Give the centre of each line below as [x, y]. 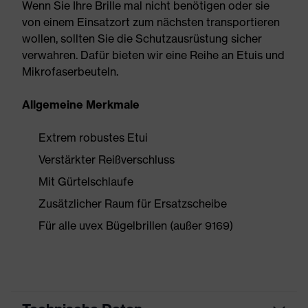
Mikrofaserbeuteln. [70, 71]
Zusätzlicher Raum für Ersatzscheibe [133, 203]
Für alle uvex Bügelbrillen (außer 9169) [136, 225]
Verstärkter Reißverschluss [107, 159]
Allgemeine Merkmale [81, 104]
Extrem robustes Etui [93, 137]
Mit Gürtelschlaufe [86, 181]
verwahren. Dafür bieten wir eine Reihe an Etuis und [153, 55]
